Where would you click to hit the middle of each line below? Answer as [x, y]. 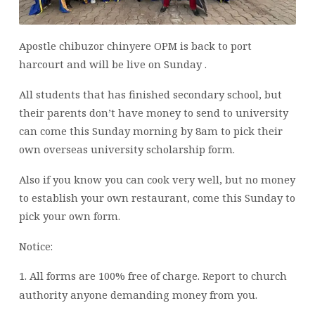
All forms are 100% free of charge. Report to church [158, 276]
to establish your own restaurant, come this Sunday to [157, 197]
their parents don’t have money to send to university [153, 112]
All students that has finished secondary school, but [150, 94]
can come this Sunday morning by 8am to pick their [150, 130]
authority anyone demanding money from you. [138, 295]
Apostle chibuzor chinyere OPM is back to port [135, 46]
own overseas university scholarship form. [127, 149]
